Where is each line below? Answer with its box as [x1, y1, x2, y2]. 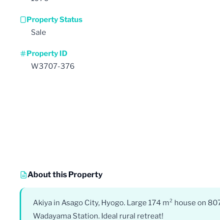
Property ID [27, 49, 67, 58]
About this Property [27, 169, 103, 179]
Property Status [27, 15, 82, 24]
